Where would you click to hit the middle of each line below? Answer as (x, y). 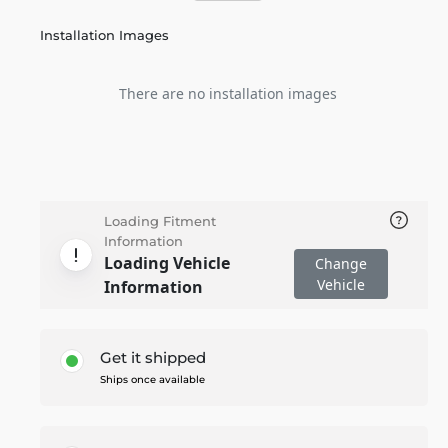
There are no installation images (227, 93)
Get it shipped (153, 357)
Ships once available (152, 379)
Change (340, 263)
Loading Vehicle (167, 263)
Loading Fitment (160, 221)
